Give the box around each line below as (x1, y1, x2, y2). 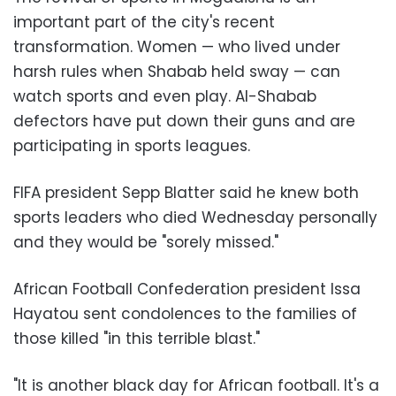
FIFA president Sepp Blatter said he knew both (13, 181, 359, 203)
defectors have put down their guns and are (13, 110, 355, 132)
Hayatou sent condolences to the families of (13, 302, 357, 324)
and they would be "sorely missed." (13, 231, 278, 253)
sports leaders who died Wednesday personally (13, 206, 377, 228)
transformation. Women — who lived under (13, 35, 340, 57)
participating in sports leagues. (13, 134, 250, 156)
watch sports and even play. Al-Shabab (13, 85, 316, 107)
